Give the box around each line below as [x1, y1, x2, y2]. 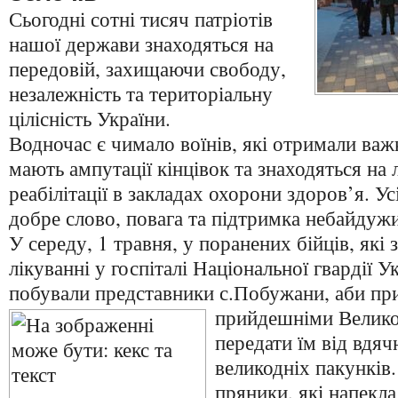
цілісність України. [9, 104, 171, 132]
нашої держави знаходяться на [9, 29, 274, 58]
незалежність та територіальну [9, 79, 273, 107]
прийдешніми [215, 303, 338, 331]
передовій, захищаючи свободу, [9, 54, 286, 83]
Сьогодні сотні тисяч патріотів [9, 4, 273, 33]
